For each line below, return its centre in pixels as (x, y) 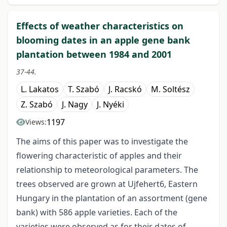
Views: (36, 122)
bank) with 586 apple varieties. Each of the (97, 213)
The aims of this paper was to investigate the (102, 142)
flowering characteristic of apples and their (99, 156)
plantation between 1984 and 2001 (94, 54)
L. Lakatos (40, 89)
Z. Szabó (37, 105)
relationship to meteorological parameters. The (107, 170)
